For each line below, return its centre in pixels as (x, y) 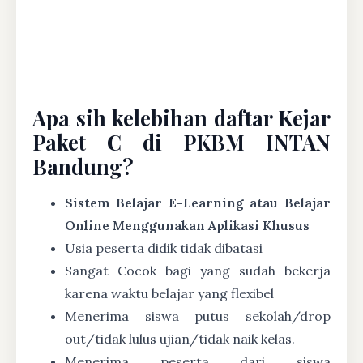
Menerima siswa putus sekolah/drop (198, 316)
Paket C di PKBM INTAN (181, 141)
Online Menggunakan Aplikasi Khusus (187, 225)
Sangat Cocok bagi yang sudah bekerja (198, 270)
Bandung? (83, 166)
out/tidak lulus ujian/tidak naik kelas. (180, 338)
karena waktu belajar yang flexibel (169, 293)
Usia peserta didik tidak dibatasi (164, 248)
